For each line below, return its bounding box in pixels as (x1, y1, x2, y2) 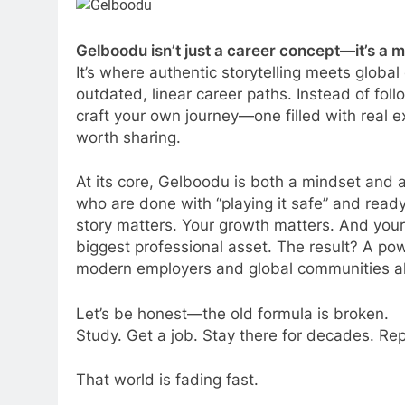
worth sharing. (76, 127, 181, 146)
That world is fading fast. (76, 371, 259, 390)
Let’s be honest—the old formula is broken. (76, 304, 389, 323)
